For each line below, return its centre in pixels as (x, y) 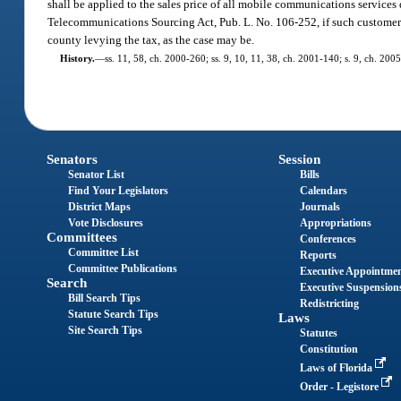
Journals (320, 207)
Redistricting (329, 304)
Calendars (323, 191)
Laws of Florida (337, 368)
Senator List (97, 175)
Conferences (328, 239)
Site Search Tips (106, 331)
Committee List (104, 253)
